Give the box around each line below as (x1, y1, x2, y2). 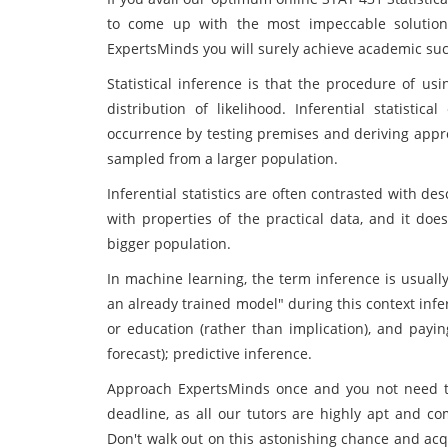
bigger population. (107, 234, 231, 253)
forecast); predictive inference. (107, 344, 312, 363)
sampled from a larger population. (107, 149, 338, 168)
